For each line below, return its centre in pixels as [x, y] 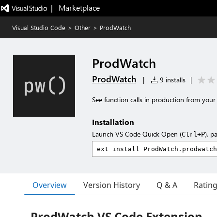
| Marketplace [75, 8]
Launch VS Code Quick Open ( [137, 134]
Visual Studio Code [39, 27]
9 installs [172, 80]
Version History [112, 185]
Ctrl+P [193, 134]
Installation [113, 122]
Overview [50, 185]
